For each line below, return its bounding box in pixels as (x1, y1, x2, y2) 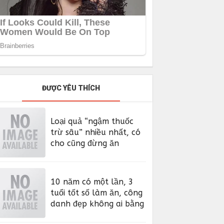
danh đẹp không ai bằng (50, 198, 144, 208)
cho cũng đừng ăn (50, 138, 119, 148)
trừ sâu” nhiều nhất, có (50, 127, 141, 137)
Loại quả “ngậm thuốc (50, 116, 134, 126)
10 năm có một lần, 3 (50, 176, 134, 186)
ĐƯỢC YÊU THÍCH (41, 83, 100, 92)
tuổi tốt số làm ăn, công (50, 187, 143, 197)
